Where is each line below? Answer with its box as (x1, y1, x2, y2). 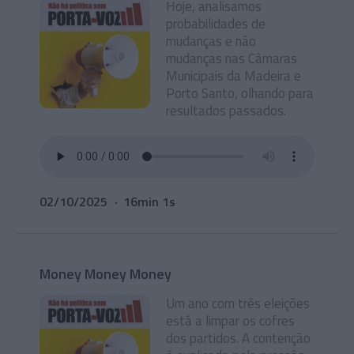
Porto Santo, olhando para (166, 83, 314, 104)
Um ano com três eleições (166, 293, 310, 314)
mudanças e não (166, 31, 256, 51)
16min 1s (123, 192, 175, 211)
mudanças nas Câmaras (166, 48, 297, 69)
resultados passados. (166, 100, 286, 121)
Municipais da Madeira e (166, 66, 301, 86)
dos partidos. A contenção (166, 328, 311, 348)
